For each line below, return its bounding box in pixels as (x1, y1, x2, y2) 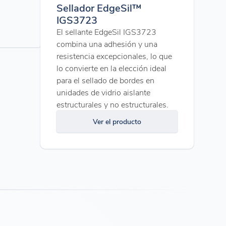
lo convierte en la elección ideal (56, 63, 166, 73)
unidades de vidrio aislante (56, 87, 150, 97)
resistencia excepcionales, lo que (56, 50, 172, 61)
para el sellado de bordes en (56, 75, 154, 85)
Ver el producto (93, 117, 141, 126)
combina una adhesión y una (56, 38, 157, 49)
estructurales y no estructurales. (56, 99, 168, 109)
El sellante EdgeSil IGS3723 (56, 26, 156, 37)
